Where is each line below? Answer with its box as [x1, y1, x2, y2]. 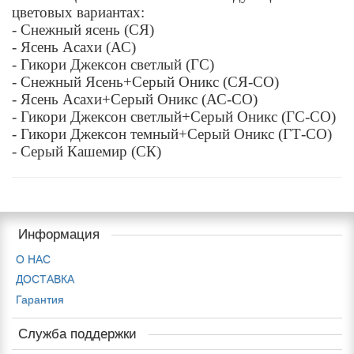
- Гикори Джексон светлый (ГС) [12, 55, 214, 73]
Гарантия [16, 292, 64, 306]
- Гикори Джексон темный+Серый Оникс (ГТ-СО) [12, 125, 332, 142]
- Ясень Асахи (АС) [12, 38, 136, 55]
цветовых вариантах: [12, 3, 145, 21]
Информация [18, 227, 100, 243]
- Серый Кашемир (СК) [12, 142, 161, 160]
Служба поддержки [18, 326, 137, 341]
